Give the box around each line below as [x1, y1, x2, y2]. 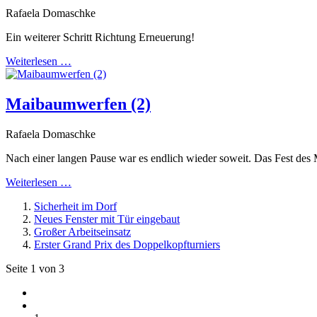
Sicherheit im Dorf [34, 200, 117, 212]
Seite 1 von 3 [6, 262, 64, 275]
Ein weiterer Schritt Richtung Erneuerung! [6, 30, 195, 43]
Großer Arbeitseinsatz [34, 225, 131, 238]
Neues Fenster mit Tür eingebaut [34, 212, 180, 225]
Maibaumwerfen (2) [6, 94, 151, 113]
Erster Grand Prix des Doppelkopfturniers [34, 238, 220, 250]
